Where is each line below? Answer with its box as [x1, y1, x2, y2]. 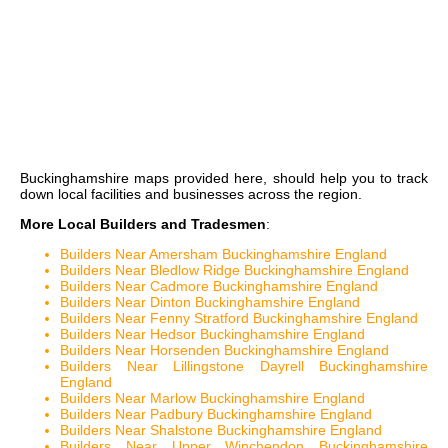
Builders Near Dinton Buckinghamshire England [60, 294, 360, 311]
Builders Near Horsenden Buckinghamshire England [60, 342, 389, 359]
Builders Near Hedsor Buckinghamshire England [60, 326, 365, 343]
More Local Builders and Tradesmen [20, 216, 266, 233]
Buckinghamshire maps [20, 170, 170, 187]
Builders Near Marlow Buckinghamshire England [60, 390, 365, 407]
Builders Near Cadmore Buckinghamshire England [60, 278, 378, 295]
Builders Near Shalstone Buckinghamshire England [60, 422, 382, 439]
